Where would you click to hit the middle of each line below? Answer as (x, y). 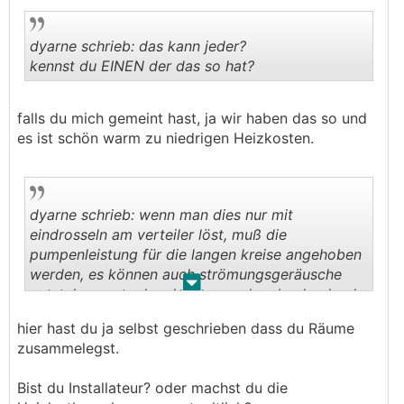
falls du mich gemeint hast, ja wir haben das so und (192, 118)
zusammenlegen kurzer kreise (138, 313)
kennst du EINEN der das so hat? (142, 65)
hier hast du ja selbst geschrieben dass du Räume (186, 328)
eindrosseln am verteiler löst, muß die (158, 234)
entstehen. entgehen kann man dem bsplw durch (195, 294)
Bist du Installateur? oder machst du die (152, 387)
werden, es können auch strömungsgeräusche (186, 274)
